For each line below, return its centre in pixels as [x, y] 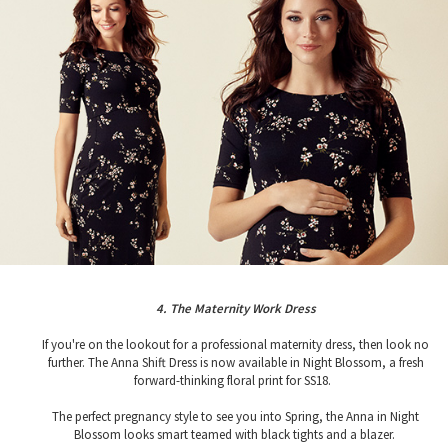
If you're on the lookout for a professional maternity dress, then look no [235, 344]
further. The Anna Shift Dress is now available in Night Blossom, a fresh [235, 362]
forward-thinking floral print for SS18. [235, 380]
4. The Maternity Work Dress [235, 308]
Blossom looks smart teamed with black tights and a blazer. [235, 434]
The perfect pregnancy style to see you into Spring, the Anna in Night [235, 416]
